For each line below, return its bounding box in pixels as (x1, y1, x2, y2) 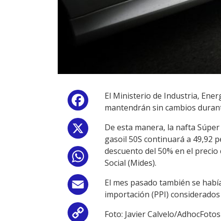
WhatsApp (90, 153, 129, 164)
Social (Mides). (105, 157, 156, 168)
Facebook (90, 97, 126, 108)
